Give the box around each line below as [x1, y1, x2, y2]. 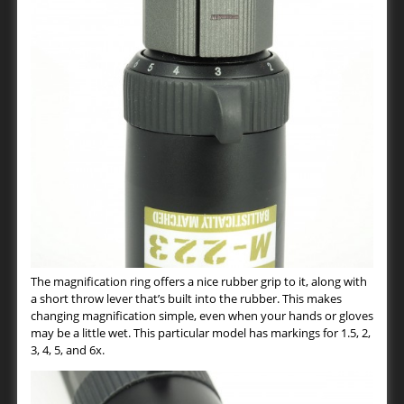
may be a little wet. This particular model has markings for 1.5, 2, [31, 325, 371, 342]
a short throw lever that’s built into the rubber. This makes [31, 290, 342, 308]
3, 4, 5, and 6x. [31, 342, 105, 359]
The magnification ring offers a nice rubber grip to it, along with [31, 273, 367, 290]
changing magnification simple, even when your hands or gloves [31, 308, 373, 325]
